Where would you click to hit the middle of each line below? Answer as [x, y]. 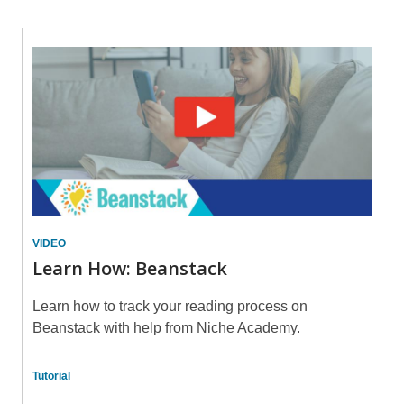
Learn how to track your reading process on [170, 306]
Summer [157, 41]
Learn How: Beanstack [130, 268]
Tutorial [51, 376]
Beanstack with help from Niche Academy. [166, 328]
